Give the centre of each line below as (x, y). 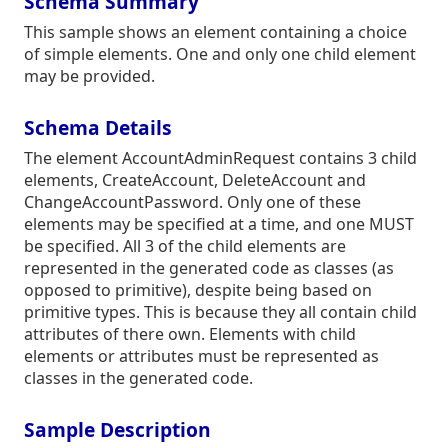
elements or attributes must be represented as (201, 356)
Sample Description (117, 429)
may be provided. (89, 76)
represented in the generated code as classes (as (209, 268)
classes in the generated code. (138, 378)
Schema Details (98, 127)
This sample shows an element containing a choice (215, 32)
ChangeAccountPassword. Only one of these (192, 202)
